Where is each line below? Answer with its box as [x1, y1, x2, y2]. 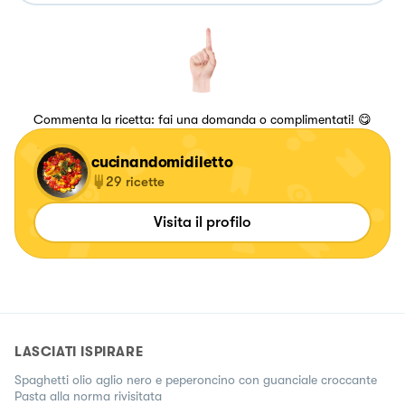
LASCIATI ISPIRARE [14, 343, 144, 360]
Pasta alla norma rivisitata [14, 388, 162, 403]
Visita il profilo [154, 212, 251, 231]
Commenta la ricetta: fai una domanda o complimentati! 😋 [33, 111, 372, 127]
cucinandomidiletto [91, 153, 233, 171]
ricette [126, 173, 165, 190]
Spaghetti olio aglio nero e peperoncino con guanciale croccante [14, 372, 377, 387]
